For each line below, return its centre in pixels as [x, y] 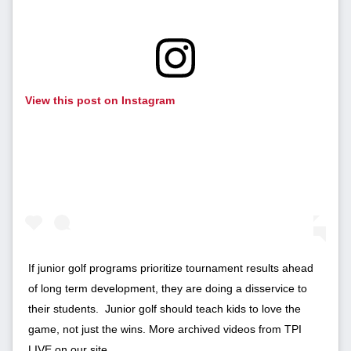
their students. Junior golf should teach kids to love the [165, 309]
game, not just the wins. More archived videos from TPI [165, 329]
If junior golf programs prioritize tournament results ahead [171, 268]
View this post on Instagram [100, 101]
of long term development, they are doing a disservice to [168, 289]
